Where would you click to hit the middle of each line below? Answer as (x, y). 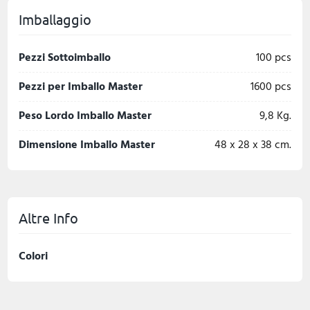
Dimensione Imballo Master (87, 145)
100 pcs (283, 57)
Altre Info (48, 218)
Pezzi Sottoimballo (65, 57)
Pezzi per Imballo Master (81, 86)
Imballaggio (55, 19)
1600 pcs (283, 86)
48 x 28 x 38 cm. (283, 145)
